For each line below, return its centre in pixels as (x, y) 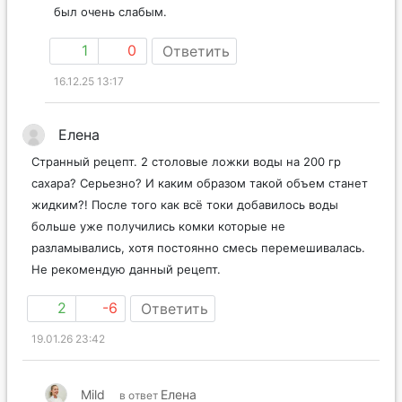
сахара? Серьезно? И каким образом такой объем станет (200, 184)
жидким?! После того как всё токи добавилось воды (185, 205)
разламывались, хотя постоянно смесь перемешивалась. (198, 248)
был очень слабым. (110, 12)
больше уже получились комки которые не (158, 227)
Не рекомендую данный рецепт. (126, 270)
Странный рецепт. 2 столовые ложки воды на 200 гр (186, 162)
